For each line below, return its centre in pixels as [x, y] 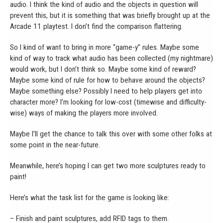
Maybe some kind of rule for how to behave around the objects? [108, 80]
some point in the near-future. [55, 145]
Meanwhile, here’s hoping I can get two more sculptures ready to [108, 166]
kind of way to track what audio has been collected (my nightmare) [111, 58]
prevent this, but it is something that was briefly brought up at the [110, 15]
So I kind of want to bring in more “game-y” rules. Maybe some [105, 47]
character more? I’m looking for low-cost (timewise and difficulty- [108, 102]
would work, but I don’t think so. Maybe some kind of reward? [103, 69]
